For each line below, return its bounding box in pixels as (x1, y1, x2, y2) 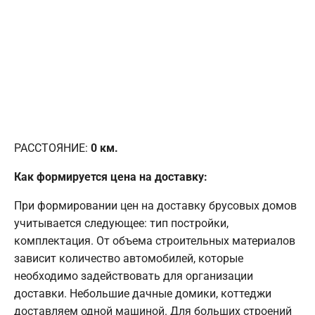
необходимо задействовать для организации (14, 269, 253, 283)
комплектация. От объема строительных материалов (14, 234, 295, 248)
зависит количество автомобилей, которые (14, 252, 243, 266)
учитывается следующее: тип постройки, (14, 217, 229, 231)
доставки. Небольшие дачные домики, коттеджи (14, 287, 271, 301)
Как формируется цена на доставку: (14, 170, 207, 184)
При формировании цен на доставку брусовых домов (14, 199, 297, 213)
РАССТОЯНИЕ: (14, 141, 91, 155)
